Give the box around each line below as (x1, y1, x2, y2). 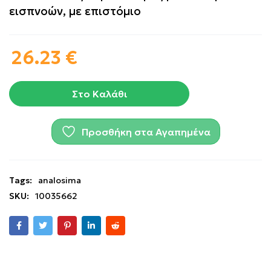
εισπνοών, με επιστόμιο (9, 4, 141, 18)
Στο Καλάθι (71, 88, 127, 100)
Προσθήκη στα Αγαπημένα (81, 126, 211, 138)
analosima (38, 175, 81, 186)
